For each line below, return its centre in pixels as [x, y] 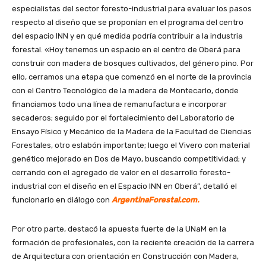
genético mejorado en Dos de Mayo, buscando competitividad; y [129, 159]
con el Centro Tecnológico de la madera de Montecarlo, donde [125, 91]
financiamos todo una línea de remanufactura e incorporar [119, 104]
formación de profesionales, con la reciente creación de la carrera [133, 243]
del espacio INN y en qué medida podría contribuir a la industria [127, 36]
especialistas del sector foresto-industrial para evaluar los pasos [132, 9]
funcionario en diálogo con [62, 200]
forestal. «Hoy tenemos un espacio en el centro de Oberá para [126, 50]
